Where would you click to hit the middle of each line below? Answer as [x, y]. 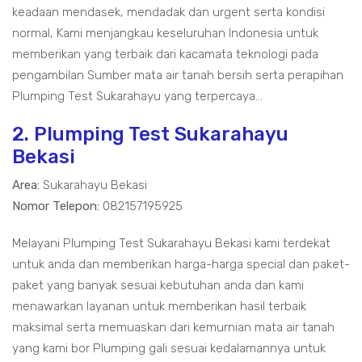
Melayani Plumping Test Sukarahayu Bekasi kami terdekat [171, 244]
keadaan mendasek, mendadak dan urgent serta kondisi [168, 13]
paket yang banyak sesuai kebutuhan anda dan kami [158, 286]
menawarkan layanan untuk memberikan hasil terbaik [159, 307]
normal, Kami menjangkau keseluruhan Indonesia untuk [165, 34]
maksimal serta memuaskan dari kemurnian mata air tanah [173, 328]
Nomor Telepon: [56, 206]
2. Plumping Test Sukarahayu [150, 135]
